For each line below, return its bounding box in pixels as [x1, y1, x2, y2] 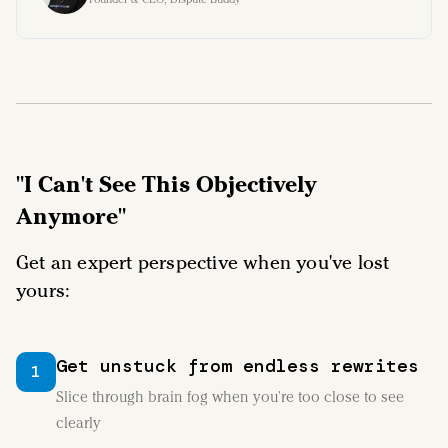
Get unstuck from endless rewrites [56, 354, 419, 378]
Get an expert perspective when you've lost [16, 251, 390, 273]
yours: [16, 279, 71, 301]
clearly [56, 414, 101, 432]
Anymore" [16, 202, 126, 229]
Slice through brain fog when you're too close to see [56, 388, 404, 406]
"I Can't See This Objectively [16, 170, 317, 197]
